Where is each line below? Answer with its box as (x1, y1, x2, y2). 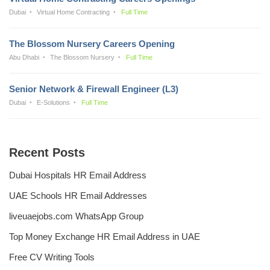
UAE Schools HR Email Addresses (9, 190, 147, 201)
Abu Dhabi (9, 53, 39, 61)
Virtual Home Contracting (37, 8, 110, 16)
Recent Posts (9, 145, 85, 159)
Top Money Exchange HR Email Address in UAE (9, 231, 200, 242)
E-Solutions (37, 98, 71, 106)
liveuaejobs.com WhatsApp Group (9, 210, 143, 221)
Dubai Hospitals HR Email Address (9, 169, 146, 180)
